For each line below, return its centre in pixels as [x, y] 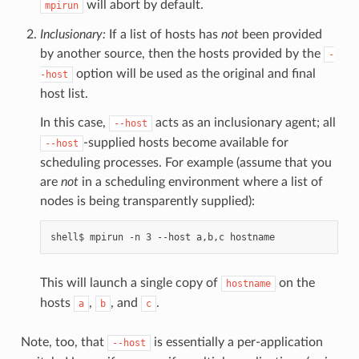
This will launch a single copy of [130, 282]
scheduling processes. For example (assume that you [186, 162]
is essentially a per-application [236, 342]
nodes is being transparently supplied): [147, 201]
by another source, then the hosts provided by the [182, 53]
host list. [64, 93]
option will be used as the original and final [194, 73]
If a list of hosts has [163, 34]
